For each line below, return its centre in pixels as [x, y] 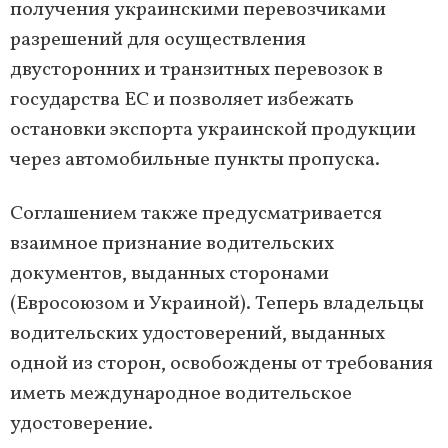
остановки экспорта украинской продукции [213, 130]
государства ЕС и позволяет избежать [182, 100]
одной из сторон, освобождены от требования [221, 364]
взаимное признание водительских [172, 244]
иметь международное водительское [181, 394]
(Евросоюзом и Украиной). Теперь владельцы [217, 304]
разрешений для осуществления [158, 40]
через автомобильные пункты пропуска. [195, 160]
